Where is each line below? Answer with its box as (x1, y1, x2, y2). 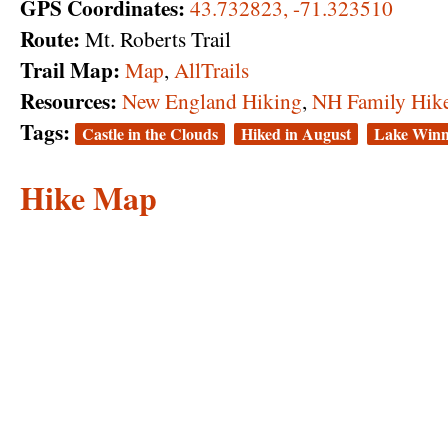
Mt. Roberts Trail (80, 24, 231, 54)
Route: (20, 23, 80, 55)
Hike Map (20, 173, 157, 221)
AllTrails (174, 55, 249, 85)
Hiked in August (241, 122, 351, 146)
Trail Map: (20, 54, 120, 86)
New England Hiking (122, 86, 302, 116)
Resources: (20, 85, 117, 117)
